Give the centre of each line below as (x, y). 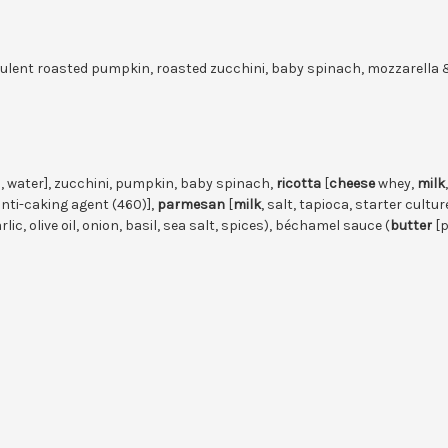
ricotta (300, 183)
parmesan (191, 204)
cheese (352, 183)
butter (411, 225)
